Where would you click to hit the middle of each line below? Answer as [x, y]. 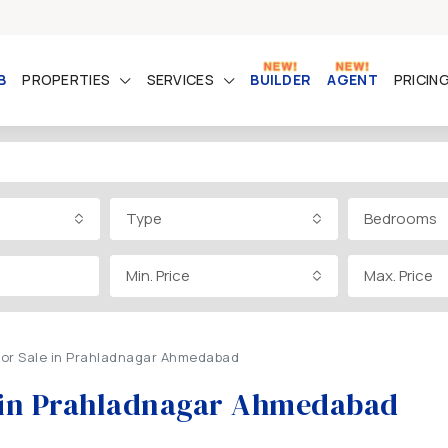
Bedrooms [400, 218]
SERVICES [180, 79]
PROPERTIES [66, 79]
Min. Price [158, 275]
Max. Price [398, 275]
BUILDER [281, 79]
